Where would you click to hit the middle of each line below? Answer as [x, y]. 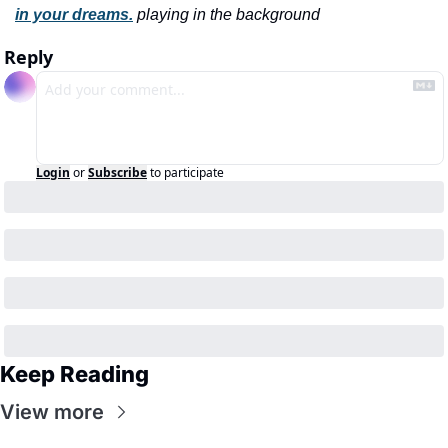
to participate [187, 172]
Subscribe [117, 172]
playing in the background [228, 14]
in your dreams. [74, 14]
